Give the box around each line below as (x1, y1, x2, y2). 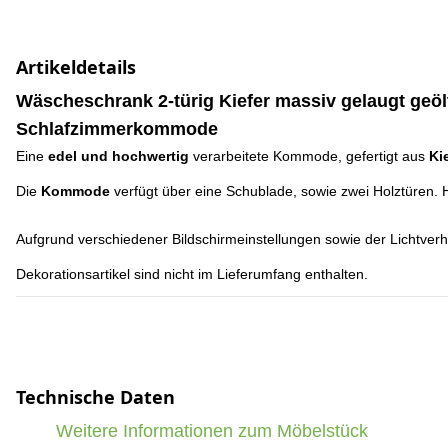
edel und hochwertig (48, 148, 189, 164)
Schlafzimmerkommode (16, 119, 223, 139)
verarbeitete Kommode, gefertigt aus (189, 148, 429, 164)
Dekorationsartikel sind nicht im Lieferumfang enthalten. (16, 266, 368, 282)
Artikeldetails (16, 55, 136, 79)
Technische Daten (16, 385, 175, 409)
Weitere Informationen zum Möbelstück (56, 421, 368, 441)
